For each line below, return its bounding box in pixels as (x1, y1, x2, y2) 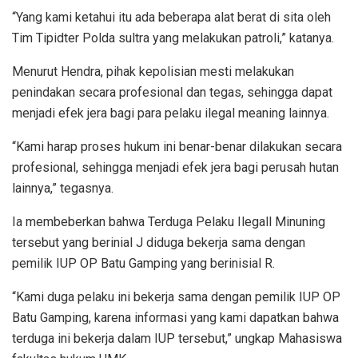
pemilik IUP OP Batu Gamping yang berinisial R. (12, 255, 275, 271)
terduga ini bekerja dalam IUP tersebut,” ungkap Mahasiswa (12, 330, 342, 346)
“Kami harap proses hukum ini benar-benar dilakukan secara (12, 138, 342, 154)
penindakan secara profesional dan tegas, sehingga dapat (12, 84, 332, 100)
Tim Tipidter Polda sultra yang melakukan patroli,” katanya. (12, 30, 334, 46)
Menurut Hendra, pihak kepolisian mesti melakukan (12, 63, 294, 79)
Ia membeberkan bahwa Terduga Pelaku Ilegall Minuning (12, 213, 325, 229)
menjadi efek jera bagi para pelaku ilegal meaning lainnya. (12, 105, 329, 121)
